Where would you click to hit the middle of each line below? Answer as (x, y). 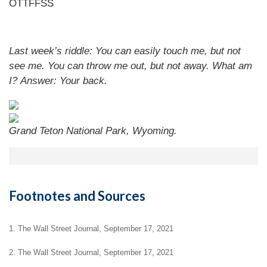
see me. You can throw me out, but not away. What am (131, 66)
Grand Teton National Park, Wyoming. (93, 131)
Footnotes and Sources (77, 196)
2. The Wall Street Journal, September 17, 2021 (91, 252)
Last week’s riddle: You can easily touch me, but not (125, 51)
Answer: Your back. (64, 81)
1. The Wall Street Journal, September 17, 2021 (91, 228)
